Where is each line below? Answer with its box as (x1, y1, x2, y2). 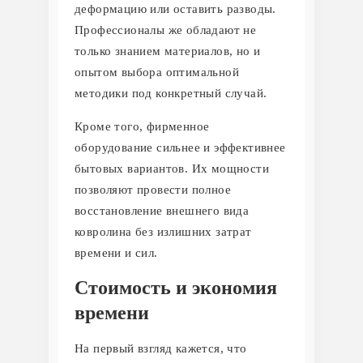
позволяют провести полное (75, 182, 231, 196)
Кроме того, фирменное (75, 119, 210, 133)
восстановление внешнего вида (75, 203, 250, 217)
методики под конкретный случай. (75, 86, 267, 100)
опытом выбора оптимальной (75, 65, 239, 79)
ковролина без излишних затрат (75, 224, 252, 238)
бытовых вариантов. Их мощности (75, 161, 269, 175)
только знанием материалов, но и (75, 44, 261, 58)
